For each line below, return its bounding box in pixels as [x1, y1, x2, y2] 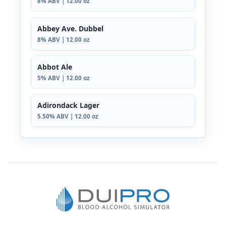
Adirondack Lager [37, 100, 99, 110]
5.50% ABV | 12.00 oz [37, 112, 98, 121]
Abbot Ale [37, 62, 72, 72]
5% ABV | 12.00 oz [37, 74, 90, 82]
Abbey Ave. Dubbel [37, 23, 103, 33]
